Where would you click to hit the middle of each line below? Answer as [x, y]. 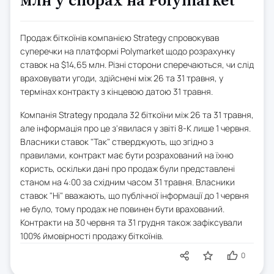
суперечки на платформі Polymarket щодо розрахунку [128, 51]
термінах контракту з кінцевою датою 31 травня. [117, 91]
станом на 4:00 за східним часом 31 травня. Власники [128, 182]
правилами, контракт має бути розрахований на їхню [127, 155]
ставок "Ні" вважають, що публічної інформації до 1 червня [135, 195]
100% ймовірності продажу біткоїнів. [92, 235]
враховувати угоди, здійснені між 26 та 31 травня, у [122, 78]
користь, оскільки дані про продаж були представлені [128, 168]
